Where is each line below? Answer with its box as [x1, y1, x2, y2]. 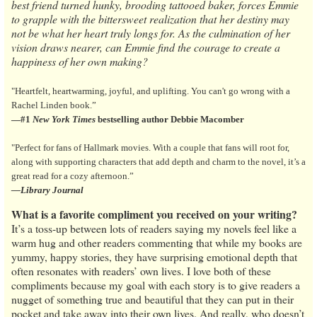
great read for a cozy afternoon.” [11, 171, 134, 182]
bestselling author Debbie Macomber [96, 114, 244, 125]
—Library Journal [11, 185, 83, 196]
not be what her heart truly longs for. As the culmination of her [11, 25, 290, 41]
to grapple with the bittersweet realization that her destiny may [11, 11, 289, 27]
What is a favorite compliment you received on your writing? [11, 206, 297, 223]
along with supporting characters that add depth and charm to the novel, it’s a [11, 156, 306, 168]
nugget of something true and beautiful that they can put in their [11, 292, 294, 307]
